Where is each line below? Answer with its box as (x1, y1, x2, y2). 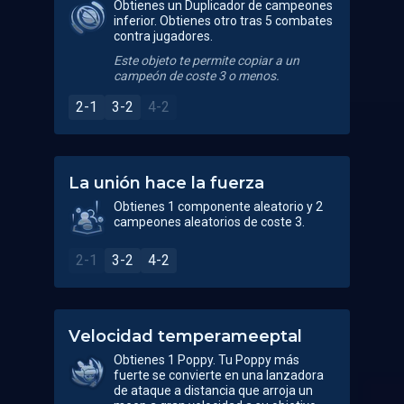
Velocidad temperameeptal (69, 326, 302, 346)
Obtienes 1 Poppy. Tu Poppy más (114, 353, 299, 367)
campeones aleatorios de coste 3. (114, 215, 305, 229)
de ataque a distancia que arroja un (114, 383, 313, 398)
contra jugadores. (114, 29, 213, 43)
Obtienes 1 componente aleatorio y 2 (114, 199, 323, 214)
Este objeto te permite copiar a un (114, 53, 299, 68)
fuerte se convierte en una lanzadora (114, 368, 324, 382)
